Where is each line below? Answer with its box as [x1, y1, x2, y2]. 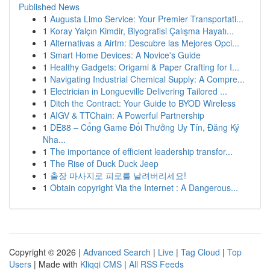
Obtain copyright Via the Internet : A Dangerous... [50, 181, 238, 193]
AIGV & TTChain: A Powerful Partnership [50, 109, 204, 121]
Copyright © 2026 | [9, 246, 83, 258]
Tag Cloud [181, 246, 220, 258]
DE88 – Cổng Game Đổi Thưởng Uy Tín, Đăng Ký [50, 121, 239, 133]
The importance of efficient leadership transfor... [50, 145, 233, 157]
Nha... [43, 133, 66, 145]
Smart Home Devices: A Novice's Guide [50, 49, 201, 61]
